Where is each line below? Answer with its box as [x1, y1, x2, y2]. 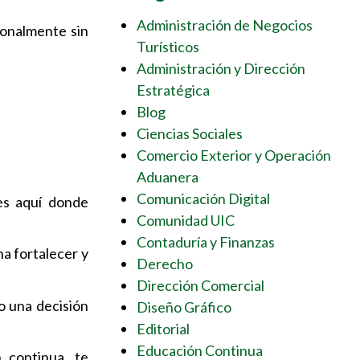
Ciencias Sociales [136, 124, 243, 142]
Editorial [136, 319, 190, 337]
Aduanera [136, 167, 198, 186]
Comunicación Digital [136, 189, 270, 207]
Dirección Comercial [136, 276, 264, 294]
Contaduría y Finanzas [136, 232, 275, 251]
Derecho [136, 254, 193, 272]
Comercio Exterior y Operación [136, 145, 331, 164]
